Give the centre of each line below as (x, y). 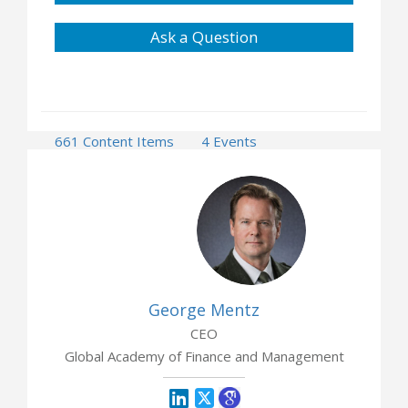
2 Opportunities (104, 163)
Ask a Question (204, 36)
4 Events (229, 141)
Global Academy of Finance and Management (204, 356)
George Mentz (204, 309)
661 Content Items (114, 141)
